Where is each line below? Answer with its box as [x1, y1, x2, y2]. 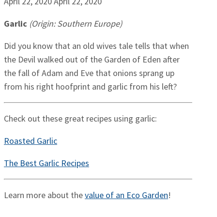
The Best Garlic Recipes [4, 157, 89, 169]
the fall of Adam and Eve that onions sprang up [4, 67, 174, 79]
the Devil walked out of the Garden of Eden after [4, 54, 180, 65]
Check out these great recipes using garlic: [4, 113, 157, 124]
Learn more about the [4, 189, 85, 201]
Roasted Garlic [4, 135, 57, 147]
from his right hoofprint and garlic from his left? [4, 81, 177, 93]
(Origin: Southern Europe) [29, 18, 122, 30]
